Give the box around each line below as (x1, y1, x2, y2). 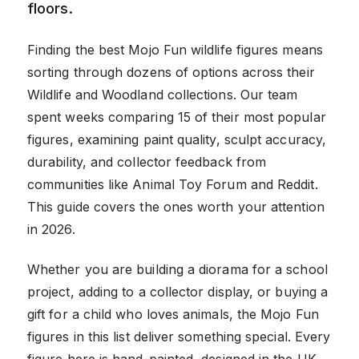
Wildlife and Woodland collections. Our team (27, 86, 298, 103)
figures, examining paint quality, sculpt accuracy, (27, 131, 326, 147)
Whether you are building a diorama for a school (27, 260, 328, 277)
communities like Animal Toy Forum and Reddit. (27, 175, 318, 192)
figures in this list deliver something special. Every (27, 328, 331, 345)
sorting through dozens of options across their (27, 63, 315, 80)
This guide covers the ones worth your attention (27, 198, 325, 215)
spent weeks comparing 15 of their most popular (27, 108, 326, 125)
